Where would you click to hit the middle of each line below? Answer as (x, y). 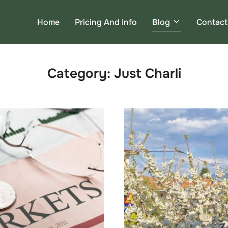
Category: (80, 73)
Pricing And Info (106, 22)
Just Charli (147, 73)
